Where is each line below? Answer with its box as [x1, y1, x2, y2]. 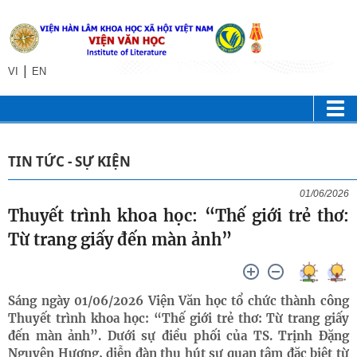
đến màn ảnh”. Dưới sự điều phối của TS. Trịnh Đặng [8, 328, 349, 343]
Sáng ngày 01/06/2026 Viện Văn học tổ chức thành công [8, 293, 349, 308]
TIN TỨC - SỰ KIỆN [8, 152, 131, 171]
